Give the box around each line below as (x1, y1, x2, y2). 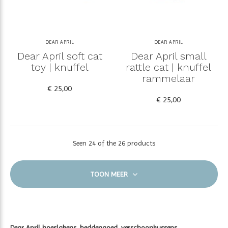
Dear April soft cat (17, 49, 102, 62)
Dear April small (130, 49, 207, 62)
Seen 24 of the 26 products (73, 138, 155, 147)
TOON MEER (91, 170, 130, 178)
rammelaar (142, 72, 195, 84)
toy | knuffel (31, 61, 89, 73)
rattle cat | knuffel (126, 61, 211, 73)
